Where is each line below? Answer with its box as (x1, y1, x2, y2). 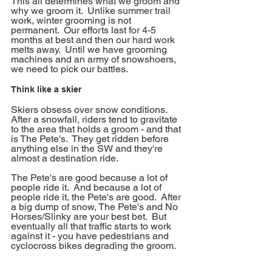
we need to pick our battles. (11, 63, 132, 75)
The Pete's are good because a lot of (11, 172, 170, 184)
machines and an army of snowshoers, (11, 53, 178, 66)
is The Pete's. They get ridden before (11, 133, 171, 145)
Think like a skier (11, 84, 81, 95)
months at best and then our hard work (11, 34, 177, 46)
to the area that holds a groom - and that (11, 123, 183, 135)
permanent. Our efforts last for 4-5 (11, 24, 158, 36)
